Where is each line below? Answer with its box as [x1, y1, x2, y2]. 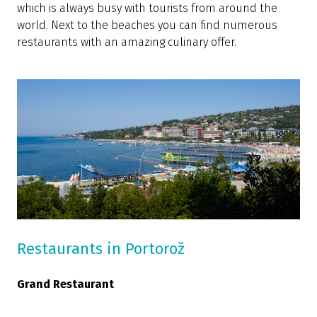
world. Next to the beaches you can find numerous [17, 18, 277, 32]
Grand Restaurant [17, 277, 114, 291]
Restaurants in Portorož [17, 238, 185, 258]
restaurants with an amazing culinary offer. [17, 35, 236, 49]
